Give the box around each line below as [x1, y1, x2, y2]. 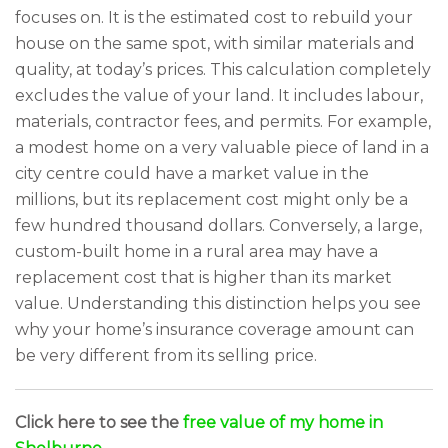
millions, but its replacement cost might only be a [15, 190, 408, 209]
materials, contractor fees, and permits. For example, [15, 112, 431, 131]
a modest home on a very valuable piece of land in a [15, 138, 429, 157]
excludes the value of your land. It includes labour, [15, 86, 423, 105]
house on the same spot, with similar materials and [15, 34, 415, 53]
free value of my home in [183, 413, 383, 432]
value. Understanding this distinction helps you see [15, 294, 421, 313]
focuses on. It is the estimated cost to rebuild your [15, 8, 413, 27]
